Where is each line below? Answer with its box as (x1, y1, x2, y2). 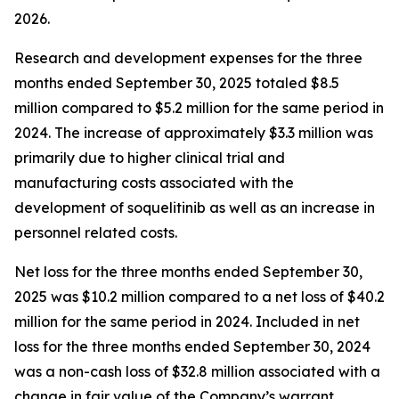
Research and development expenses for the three (14, 49, 362, 67)
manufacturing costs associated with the (14, 174, 294, 191)
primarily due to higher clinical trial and (14, 149, 285, 167)
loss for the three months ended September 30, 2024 (14, 338, 370, 355)
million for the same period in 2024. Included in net (14, 313, 360, 330)
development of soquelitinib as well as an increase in (14, 199, 375, 216)
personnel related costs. (14, 224, 177, 241)
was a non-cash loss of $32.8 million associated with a (14, 362, 380, 380)
